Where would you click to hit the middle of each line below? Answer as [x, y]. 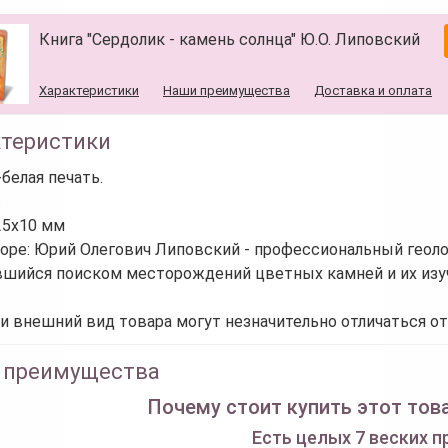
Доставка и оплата [373, 90]
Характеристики [89, 90]
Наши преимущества [226, 90]
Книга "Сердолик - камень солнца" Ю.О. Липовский [231, 39]
